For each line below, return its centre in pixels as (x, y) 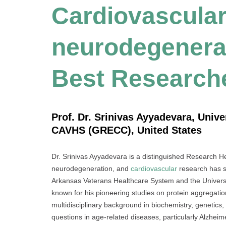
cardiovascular (154, 168)
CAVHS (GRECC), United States (127, 130)
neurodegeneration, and (91, 168)
